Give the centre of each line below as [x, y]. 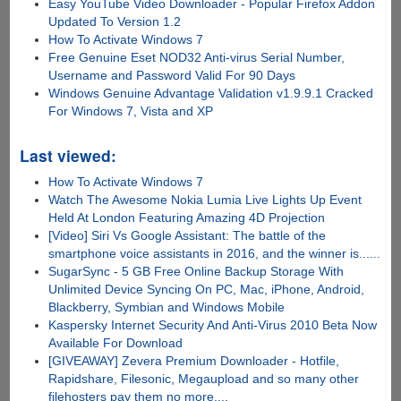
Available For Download [116, 343]
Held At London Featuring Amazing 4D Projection [187, 218]
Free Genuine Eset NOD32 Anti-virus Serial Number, [197, 58]
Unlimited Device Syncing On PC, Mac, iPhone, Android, [207, 290]
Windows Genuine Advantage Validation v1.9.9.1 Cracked [211, 94]
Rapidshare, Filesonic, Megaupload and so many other [204, 379]
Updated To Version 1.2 [115, 22]
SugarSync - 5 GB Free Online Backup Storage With [196, 272]
